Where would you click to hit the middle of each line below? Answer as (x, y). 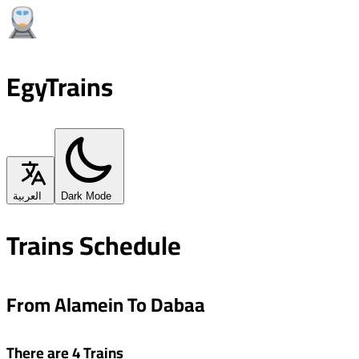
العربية (27, 196)
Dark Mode (86, 196)
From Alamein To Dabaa (106, 305)
